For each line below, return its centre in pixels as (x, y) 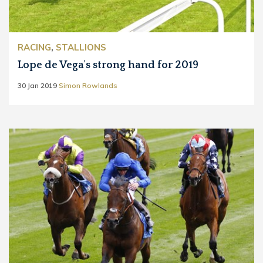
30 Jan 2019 (37, 85)
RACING (34, 47)
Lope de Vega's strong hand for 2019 (108, 65)
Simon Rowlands (88, 85)
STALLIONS (81, 47)
